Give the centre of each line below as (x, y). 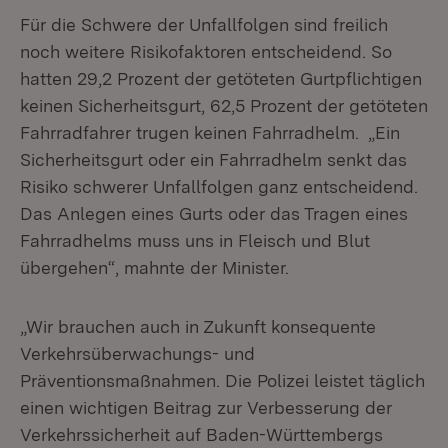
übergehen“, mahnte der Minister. (154, 267)
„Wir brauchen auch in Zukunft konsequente (198, 326)
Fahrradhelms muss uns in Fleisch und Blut (195, 240)
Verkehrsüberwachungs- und (137, 353)
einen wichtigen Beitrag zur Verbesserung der (206, 407)
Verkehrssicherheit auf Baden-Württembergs (201, 434)
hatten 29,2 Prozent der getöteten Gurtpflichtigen (221, 78)
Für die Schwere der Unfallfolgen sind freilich (204, 24)
